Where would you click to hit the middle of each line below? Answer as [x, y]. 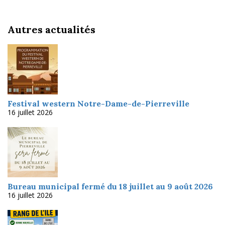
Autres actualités [51, 30]
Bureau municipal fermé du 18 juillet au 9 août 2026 [110, 187]
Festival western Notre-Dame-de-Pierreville [98, 104]
